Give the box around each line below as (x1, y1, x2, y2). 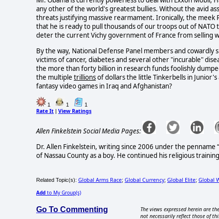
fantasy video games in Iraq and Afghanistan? (36, 81, 172, 90)
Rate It (36, 108, 54, 115)
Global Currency (125, 176, 164, 183)
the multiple (36, 72, 74, 82)
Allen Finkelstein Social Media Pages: (36, 127, 141, 136)
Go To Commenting (36, 205, 108, 214)
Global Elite (167, 176, 196, 183)
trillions (74, 72, 96, 82)
